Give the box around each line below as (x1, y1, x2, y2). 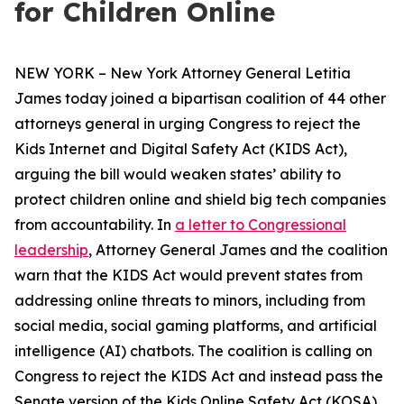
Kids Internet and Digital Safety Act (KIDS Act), (14, 140, 347, 158)
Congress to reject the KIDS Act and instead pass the (14, 367, 383, 385)
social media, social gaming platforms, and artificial (14, 317, 377, 335)
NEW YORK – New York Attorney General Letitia (14, 64, 351, 82)
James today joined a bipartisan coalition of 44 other (14, 89, 386, 107)
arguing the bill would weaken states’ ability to (14, 165, 341, 183)
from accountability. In (14, 216, 175, 234)
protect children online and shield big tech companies (14, 190, 386, 208)
